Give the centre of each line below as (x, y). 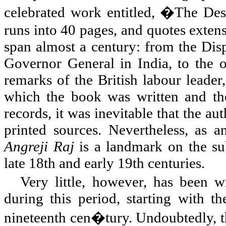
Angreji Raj (39, 147)
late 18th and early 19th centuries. (104, 163)
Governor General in (71, 63)
